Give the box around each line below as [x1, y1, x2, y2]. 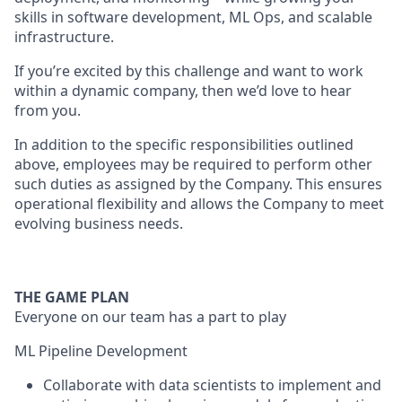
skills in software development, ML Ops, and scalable [14, 7, 372, 27]
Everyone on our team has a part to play [14, 307, 286, 327]
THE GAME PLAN [14, 287, 129, 307]
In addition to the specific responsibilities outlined [14, 135, 354, 154]
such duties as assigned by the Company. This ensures [14, 174, 382, 194]
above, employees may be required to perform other [14, 154, 372, 174]
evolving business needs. [14, 214, 183, 233]
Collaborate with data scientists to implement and [43, 375, 381, 395]
